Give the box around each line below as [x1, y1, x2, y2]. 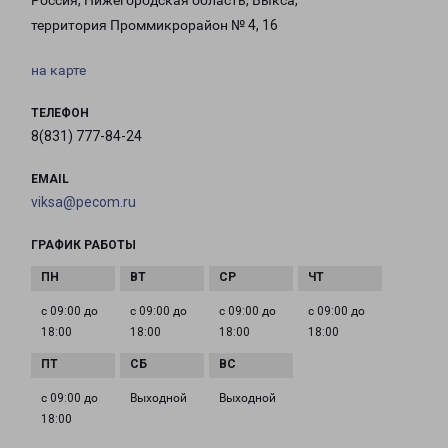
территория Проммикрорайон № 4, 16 [31, 17, 278, 34]
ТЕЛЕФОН [31, 106, 89, 121]
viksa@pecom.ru [31, 194, 136, 211]
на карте [31, 62, 86, 79]
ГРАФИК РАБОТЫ [31, 238, 136, 253]
